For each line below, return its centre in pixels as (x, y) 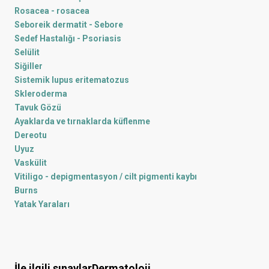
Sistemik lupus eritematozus (72, 80)
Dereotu (31, 135)
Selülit (27, 52)
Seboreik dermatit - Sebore (69, 25)
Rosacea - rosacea (52, 11)
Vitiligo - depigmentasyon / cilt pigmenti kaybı (106, 177)
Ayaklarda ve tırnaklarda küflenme (82, 121)
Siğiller (29, 66)
